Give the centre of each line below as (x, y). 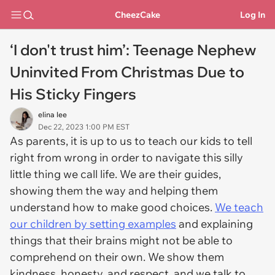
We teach (239, 207)
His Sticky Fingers (73, 94)
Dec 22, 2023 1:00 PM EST (84, 127)
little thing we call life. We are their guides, (115, 174)
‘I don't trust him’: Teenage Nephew (133, 50)
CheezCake (137, 14)
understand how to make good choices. (112, 207)
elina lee (52, 114)
